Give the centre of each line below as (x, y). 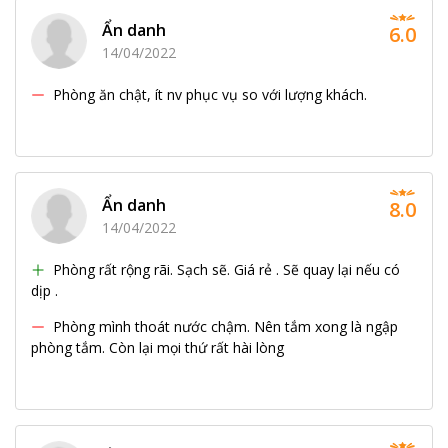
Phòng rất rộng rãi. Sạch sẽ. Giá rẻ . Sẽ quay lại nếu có (226, 269)
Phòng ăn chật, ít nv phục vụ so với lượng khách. (210, 94)
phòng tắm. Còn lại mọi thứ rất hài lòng (157, 347)
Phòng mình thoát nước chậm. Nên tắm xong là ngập (225, 326)
